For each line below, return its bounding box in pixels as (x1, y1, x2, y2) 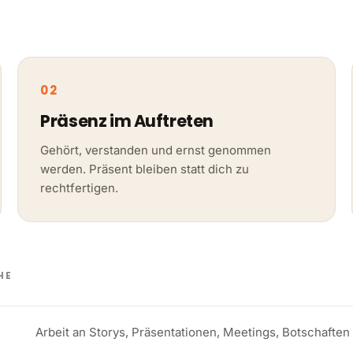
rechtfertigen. (40, 180, 119, 195)
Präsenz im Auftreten (40, 109, 214, 132)
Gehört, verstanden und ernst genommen (40, 142, 272, 158)
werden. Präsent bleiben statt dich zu (40, 161, 250, 176)
